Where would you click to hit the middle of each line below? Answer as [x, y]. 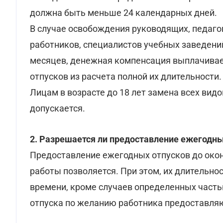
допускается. [57, 108]
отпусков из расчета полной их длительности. [126, 76]
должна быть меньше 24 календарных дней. [123, 13]
